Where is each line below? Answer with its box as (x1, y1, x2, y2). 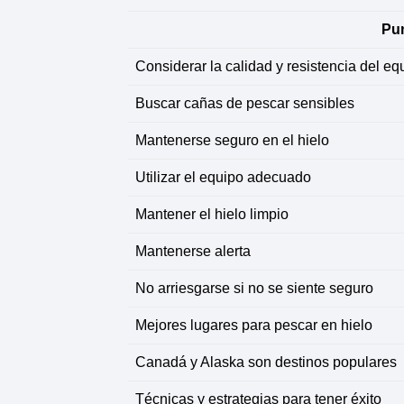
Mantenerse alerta (135, 243, 251, 259)
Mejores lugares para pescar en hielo (135, 317, 372, 333)
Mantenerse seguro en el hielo (135, 133, 329, 148)
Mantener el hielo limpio (135, 207, 289, 222)
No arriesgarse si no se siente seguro (135, 280, 373, 296)
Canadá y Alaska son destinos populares (135, 354, 397, 370)
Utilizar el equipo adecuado (135, 170, 311, 185)
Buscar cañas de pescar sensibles (135, 96, 354, 111)
